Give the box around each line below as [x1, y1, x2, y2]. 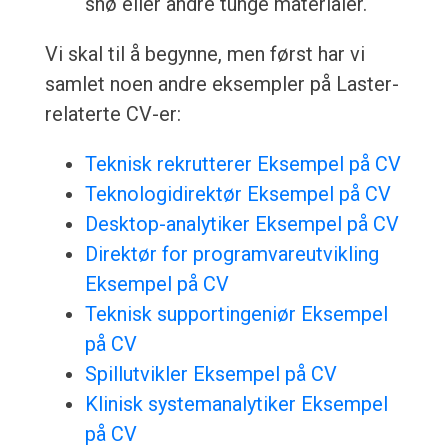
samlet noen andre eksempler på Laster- [44, 72, 399, 97]
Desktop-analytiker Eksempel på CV [84, 212, 399, 237]
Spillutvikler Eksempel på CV [84, 362, 337, 387]
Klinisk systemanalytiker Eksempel [84, 392, 388, 417]
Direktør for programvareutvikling [84, 242, 379, 267]
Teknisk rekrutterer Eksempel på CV [84, 152, 401, 177]
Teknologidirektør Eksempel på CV [84, 182, 391, 207]
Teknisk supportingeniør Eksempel [84, 302, 388, 327]
